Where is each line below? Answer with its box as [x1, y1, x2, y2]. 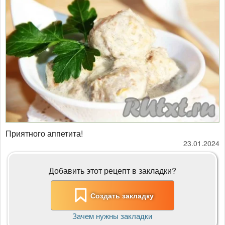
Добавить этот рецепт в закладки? [48, 165, 176, 177]
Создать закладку [90, 190, 154, 200]
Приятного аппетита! [6, 127, 83, 139]
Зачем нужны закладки [72, 210, 153, 221]
